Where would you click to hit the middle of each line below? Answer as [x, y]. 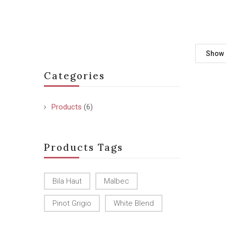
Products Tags [83, 147]
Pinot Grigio [72, 203]
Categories [74, 76]
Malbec [117, 181]
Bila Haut [67, 181]
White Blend [134, 203]
